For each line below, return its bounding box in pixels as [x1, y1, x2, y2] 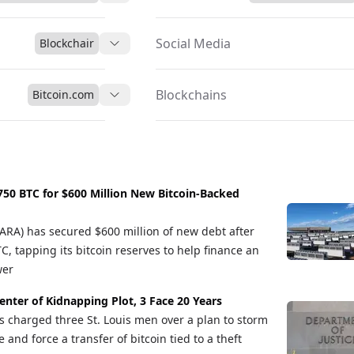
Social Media [156, 35, 232, 52]
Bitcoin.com [32, 87, 95, 102]
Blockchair [40, 36, 95, 51]
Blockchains [156, 86, 228, 104]
